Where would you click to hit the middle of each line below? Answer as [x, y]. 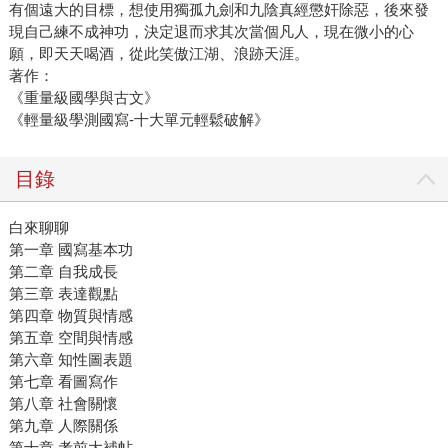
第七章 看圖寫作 [63, 382]
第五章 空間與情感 [70, 338]
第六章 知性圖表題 [70, 360]
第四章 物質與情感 [70, 316]
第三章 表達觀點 [63, 294]
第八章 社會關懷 [63, 404]
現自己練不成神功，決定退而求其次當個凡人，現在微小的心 [211, 32]
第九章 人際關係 [63, 426]
